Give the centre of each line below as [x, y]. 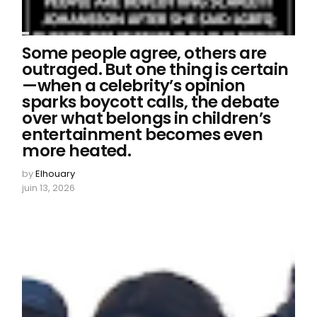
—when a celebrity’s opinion [134, 85]
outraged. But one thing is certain [155, 69]
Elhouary [56, 173]
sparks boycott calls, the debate [151, 102]
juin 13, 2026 [49, 188]
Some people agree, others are [144, 53]
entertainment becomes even [143, 134]
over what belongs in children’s [146, 118]
